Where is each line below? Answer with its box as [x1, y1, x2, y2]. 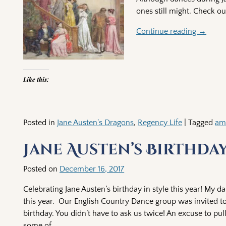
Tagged [188, 118, 213, 128]
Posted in [23, 118, 55, 128]
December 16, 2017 [60, 164, 125, 174]
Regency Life [138, 118, 183, 128]
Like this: [23, 75, 49, 84]
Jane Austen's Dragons [57, 118, 134, 128]
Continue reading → [136, 26, 207, 36]
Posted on [23, 164, 60, 174]
